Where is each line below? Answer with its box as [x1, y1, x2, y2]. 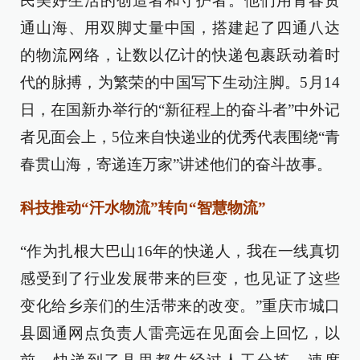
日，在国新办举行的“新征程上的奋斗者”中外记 [20, 101, 340, 118]
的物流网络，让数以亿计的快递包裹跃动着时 [20, 47, 340, 63]
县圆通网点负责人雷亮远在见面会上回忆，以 [20, 325, 340, 342]
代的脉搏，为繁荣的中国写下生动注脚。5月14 [20, 74, 340, 91]
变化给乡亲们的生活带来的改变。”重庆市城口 [20, 297, 340, 314]
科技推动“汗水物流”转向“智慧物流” [20, 199, 266, 216]
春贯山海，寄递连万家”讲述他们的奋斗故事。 [20, 156, 332, 173]
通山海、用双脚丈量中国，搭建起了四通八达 [20, 19, 340, 36]
